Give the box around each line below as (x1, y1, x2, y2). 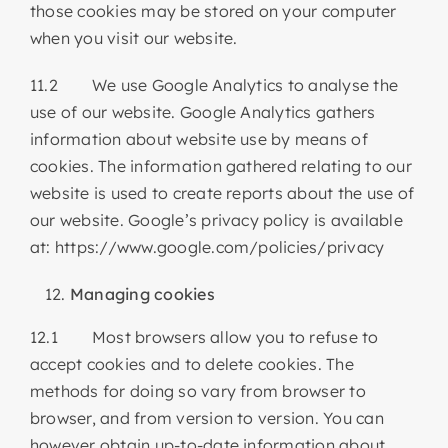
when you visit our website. (29, 27, 238, 48)
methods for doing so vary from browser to (29, 380, 366, 401)
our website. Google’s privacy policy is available (29, 209, 403, 230)
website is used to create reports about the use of (29, 182, 414, 203)
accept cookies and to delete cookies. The (29, 353, 354, 374)
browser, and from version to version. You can (29, 407, 384, 428)
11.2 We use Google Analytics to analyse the (29, 74, 398, 95)
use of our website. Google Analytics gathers (29, 101, 376, 122)
